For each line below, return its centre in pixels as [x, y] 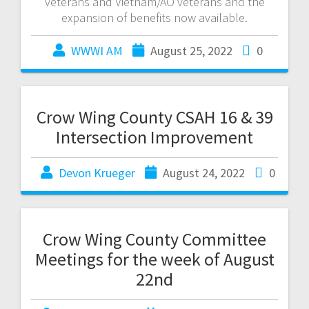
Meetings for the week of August [154, 259]
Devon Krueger [97, 172]
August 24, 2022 [204, 172]
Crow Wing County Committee [154, 239]
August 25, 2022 [191, 50]
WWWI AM [97, 50]
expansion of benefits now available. [154, 17]
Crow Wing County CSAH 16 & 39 [154, 117]
